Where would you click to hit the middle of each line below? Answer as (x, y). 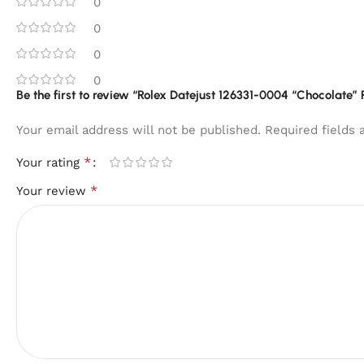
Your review (53, 191)
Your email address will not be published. (139, 130)
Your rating (50, 162)
